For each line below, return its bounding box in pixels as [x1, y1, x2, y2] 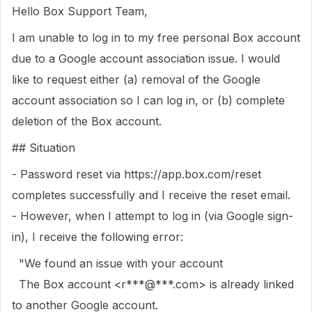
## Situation [12, 141, 75, 155]
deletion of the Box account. [12, 114, 162, 128]
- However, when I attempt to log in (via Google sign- [12, 209, 293, 223]
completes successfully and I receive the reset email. [12, 188, 290, 202]
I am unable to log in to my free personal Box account [12, 31, 300, 45]
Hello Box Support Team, [12, 4, 148, 18]
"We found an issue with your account [12, 256, 223, 270]
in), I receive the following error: [12, 230, 183, 244]
